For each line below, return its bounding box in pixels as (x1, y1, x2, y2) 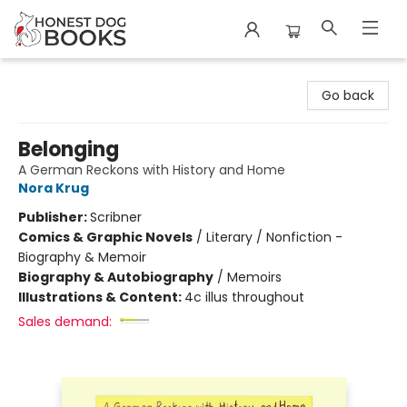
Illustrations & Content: (18, 288, 184, 306)
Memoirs (227, 268, 282, 286)
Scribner (90, 208, 142, 226)
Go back (322, 86, 374, 104)
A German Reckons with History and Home (18, 161, 285, 179)
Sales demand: (18, 313, 112, 331)
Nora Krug (18, 179, 89, 197)
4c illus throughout (184, 288, 304, 306)
